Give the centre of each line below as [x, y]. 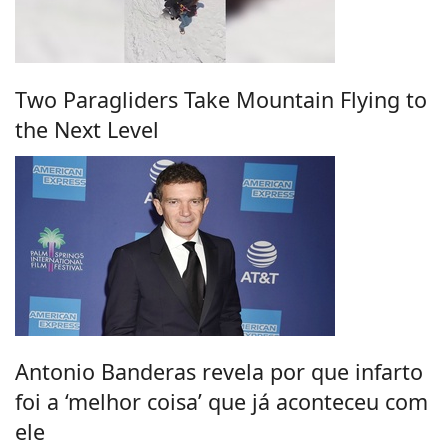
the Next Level [87, 129]
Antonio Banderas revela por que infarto [219, 372]
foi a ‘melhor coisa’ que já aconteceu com [221, 402]
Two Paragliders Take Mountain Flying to [221, 99]
